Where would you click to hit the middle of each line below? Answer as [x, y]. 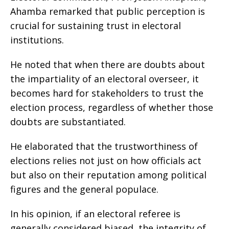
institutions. [37, 40]
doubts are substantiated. [68, 122]
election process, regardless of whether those [112, 108]
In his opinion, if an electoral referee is [95, 214]
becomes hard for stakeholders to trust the [107, 93]
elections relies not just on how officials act [106, 161]
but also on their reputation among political [108, 175]
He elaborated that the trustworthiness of [104, 146]
